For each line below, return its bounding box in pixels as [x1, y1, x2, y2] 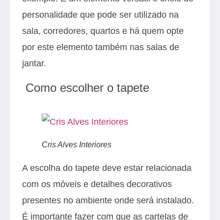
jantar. [22, 58, 49, 68]
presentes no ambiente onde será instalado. [22, 194, 194, 205]
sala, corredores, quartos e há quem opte [22, 26, 184, 36]
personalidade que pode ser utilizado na [22, 9, 179, 20]
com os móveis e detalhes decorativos [22, 178, 172, 189]
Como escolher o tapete [22, 81, 149, 94]
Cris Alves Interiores [42, 140, 111, 149]
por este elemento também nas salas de [22, 42, 179, 52]
